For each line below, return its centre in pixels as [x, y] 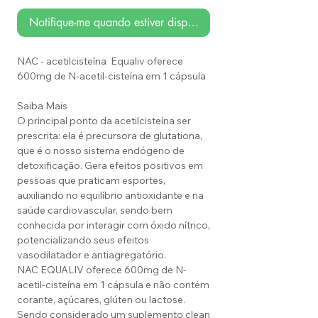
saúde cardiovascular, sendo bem [95, 210]
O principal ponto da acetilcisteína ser [104, 121]
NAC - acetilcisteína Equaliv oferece [100, 61]
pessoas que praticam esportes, [91, 181]
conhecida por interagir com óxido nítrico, [114, 225]
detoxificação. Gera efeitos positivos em [110, 166]
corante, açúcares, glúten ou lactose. [101, 300]
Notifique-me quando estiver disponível [122, 23]
